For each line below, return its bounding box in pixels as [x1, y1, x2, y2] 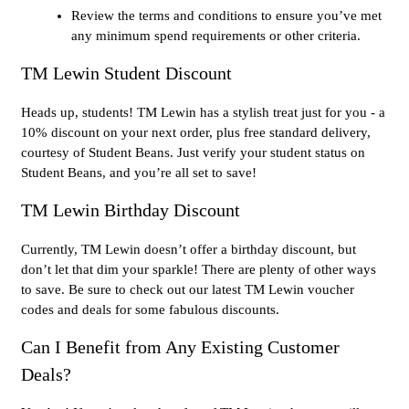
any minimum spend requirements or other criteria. [71, 28, 361, 44]
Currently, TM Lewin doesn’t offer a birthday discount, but [21, 241, 356, 257]
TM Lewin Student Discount [21, 63, 232, 84]
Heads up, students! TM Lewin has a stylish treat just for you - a [21, 104, 385, 120]
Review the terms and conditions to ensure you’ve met [71, 8, 382, 24]
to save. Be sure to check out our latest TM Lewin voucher [21, 281, 354, 297]
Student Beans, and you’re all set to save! [21, 164, 257, 180]
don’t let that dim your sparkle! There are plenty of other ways [21, 261, 376, 277]
